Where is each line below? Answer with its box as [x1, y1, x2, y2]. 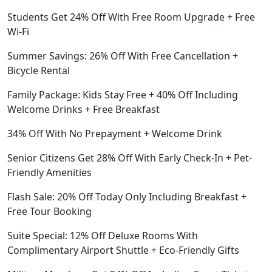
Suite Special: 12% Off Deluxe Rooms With [7, 228, 198, 242]
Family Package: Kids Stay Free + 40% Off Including [7, 87, 238, 101]
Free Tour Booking [7, 204, 92, 218]
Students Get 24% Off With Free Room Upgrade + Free [7, 10, 255, 24]
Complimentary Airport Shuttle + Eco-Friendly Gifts [7, 243, 239, 257]
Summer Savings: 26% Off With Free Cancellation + [7, 49, 238, 63]
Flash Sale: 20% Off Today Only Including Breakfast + [7, 189, 246, 203]
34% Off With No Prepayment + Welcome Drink [7, 126, 222, 140]
